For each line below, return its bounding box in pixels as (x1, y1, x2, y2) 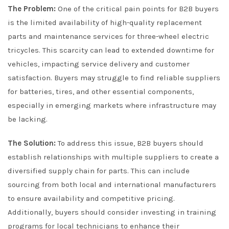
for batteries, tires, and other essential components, (8, 87, 194, 96)
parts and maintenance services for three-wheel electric (8, 32, 209, 41)
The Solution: (8, 139, 56, 148)
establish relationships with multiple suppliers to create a (8, 152, 219, 162)
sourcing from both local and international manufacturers (8, 180, 216, 189)
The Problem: (8, 4, 56, 13)
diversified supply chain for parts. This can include (8, 166, 190, 175)
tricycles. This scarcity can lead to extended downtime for (8, 45, 214, 55)
